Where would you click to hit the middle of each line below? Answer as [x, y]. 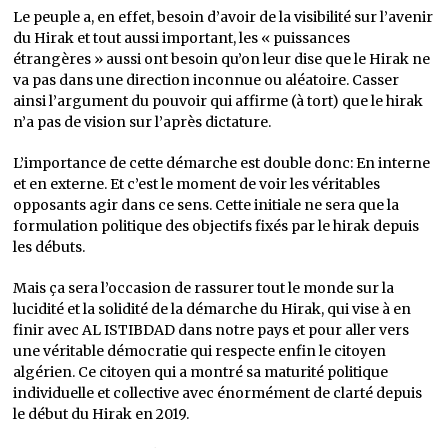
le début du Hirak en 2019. [101, 414]
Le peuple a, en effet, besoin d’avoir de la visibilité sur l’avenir [223, 17]
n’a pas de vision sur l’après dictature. [142, 122]
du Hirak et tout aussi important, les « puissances [182, 38]
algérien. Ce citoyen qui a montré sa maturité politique [201, 372]
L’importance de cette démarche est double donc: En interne [222, 163]
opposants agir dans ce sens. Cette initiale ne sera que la [206, 205]
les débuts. [49, 247]
